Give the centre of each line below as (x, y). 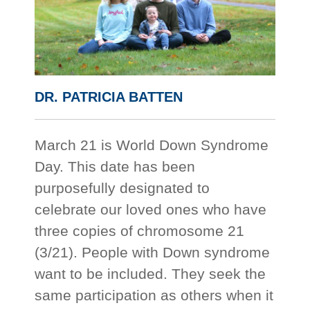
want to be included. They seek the (151, 274)
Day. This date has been (115, 167)
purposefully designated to (122, 188)
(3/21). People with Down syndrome (153, 253)
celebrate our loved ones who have (151, 210)
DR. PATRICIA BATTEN (109, 97)
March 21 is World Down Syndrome (152, 145)
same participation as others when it (154, 295)
